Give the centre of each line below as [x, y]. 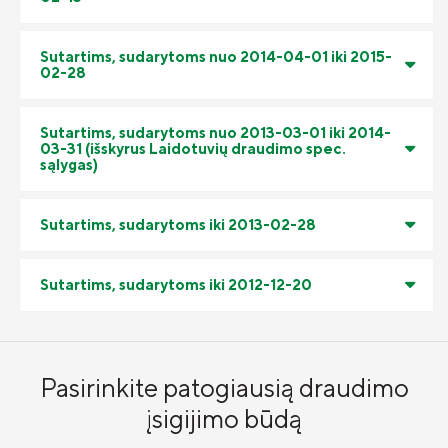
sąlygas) [69, 165]
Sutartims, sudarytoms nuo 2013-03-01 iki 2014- [215, 133]
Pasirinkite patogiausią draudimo [224, 388]
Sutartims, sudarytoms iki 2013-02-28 [178, 225]
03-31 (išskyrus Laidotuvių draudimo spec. [193, 149]
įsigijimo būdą [224, 419]
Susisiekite [163, 46]
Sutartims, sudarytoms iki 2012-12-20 [176, 285]
